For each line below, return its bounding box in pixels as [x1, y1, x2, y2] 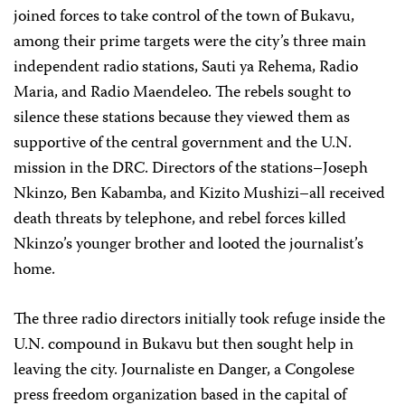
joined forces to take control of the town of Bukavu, [14, 4, 354, 31]
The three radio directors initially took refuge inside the [14, 306, 385, 334]
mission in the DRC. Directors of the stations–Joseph [14, 155, 368, 183]
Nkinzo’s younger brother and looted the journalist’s [14, 231, 363, 259]
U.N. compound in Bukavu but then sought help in [14, 332, 353, 359]
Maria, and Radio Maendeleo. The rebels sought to [14, 80, 351, 107]
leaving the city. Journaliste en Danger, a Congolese [14, 357, 354, 384]
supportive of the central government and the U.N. [14, 130, 352, 157]
